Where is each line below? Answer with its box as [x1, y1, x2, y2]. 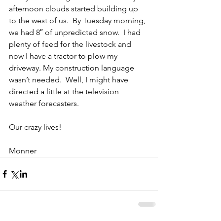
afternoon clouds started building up [9, 4, 140, 14]
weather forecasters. [9, 99, 79, 109]
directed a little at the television [9, 87, 121, 97]
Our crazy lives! [9, 122, 62, 132]
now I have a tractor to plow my [9, 51, 119, 61]
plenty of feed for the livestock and [9, 39, 133, 49]
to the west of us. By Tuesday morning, [9, 16, 147, 26]
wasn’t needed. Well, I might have [9, 75, 130, 85]
